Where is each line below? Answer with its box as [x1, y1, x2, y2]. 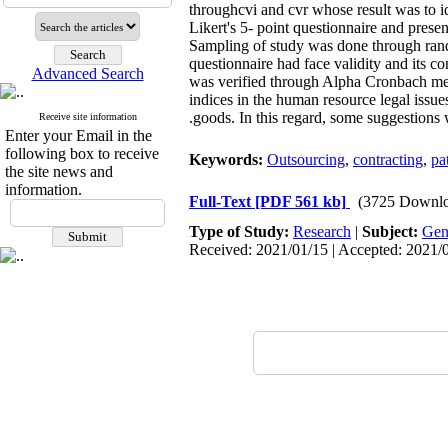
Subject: [362, 223, 422, 240]
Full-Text [189, 193, 255, 210]
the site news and [5, 163, 113, 180]
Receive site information [38, 111, 137, 122]
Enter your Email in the [5, 127, 152, 144]
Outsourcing [267, 151, 345, 168]
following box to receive [5, 145, 159, 162]
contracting [353, 151, 423, 168]
